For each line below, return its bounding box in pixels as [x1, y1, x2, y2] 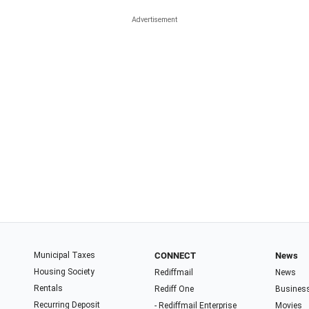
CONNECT [154, 250, 197, 261]
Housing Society [34, 266, 95, 277]
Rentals [34, 283, 63, 293]
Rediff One [154, 283, 195, 294]
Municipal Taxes [34, 250, 96, 260]
